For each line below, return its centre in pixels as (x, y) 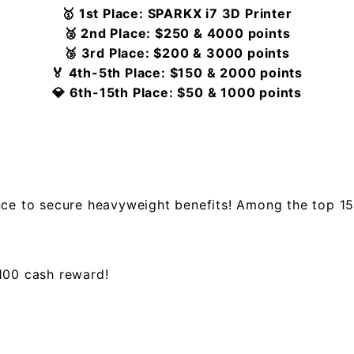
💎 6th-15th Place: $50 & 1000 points (177, 92)
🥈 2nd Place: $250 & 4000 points (177, 33)
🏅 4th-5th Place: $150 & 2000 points (177, 73)
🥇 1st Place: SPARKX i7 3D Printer (177, 13)
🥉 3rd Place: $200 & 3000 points (177, 53)
